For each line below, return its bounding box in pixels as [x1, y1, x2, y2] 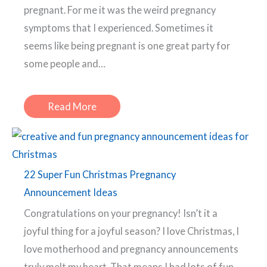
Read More [48, 101, 97, 113]
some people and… [24, 57, 105, 69]
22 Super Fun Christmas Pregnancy [24, 169, 176, 181]
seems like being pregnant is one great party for [24, 39, 230, 51]
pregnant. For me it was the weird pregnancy [24, 4, 216, 15]
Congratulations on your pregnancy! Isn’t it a [24, 207, 218, 219]
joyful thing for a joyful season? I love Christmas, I [24, 225, 239, 237]
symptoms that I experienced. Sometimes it [24, 21, 213, 33]
